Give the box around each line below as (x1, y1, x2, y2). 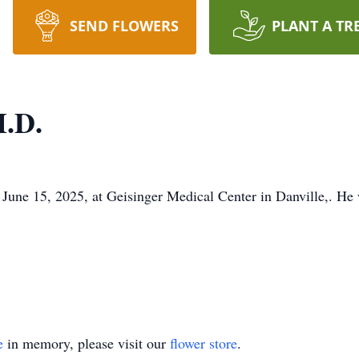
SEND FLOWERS (69, 16, 179, 35)
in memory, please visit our (3, 333, 170, 353)
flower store (170, 333, 237, 353)
